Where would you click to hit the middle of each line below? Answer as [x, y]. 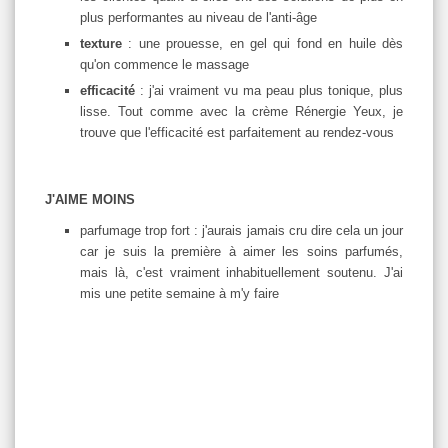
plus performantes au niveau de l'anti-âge [198, 17]
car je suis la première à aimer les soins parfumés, [241, 251]
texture [104, 43]
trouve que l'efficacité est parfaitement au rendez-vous [239, 132]
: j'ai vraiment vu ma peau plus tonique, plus [269, 90]
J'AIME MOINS [90, 199]
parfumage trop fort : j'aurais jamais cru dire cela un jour [241, 230]
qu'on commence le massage [164, 64]
